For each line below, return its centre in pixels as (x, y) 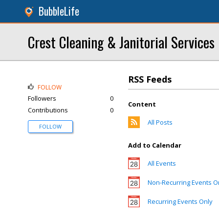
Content (142, 104)
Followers (42, 98)
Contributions (48, 110)
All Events (162, 163)
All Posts (160, 122)
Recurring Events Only (180, 201)
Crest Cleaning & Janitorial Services (121, 42)
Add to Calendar (155, 145)
